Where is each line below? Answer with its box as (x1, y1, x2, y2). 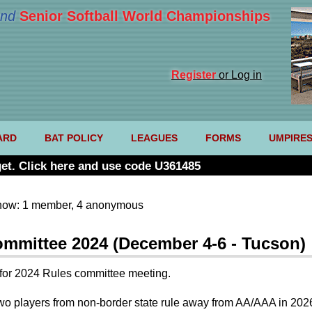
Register (171, 69, 216, 81)
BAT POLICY (44, 132, 103, 144)
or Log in (216, 69, 262, 81)
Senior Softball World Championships (19, 8, 270, 24)
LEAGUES (130, 132, 178, 144)
